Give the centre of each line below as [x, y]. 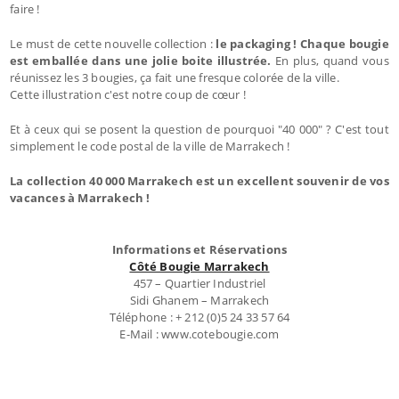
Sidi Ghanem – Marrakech [199, 300]
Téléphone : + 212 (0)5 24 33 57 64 [199, 317]
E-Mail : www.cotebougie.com [199, 334]
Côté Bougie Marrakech [199, 266]
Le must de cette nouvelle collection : [111, 43]
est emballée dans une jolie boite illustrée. [141, 60]
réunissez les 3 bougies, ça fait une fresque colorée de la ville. [175, 77]
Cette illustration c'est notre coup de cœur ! [128, 94]
